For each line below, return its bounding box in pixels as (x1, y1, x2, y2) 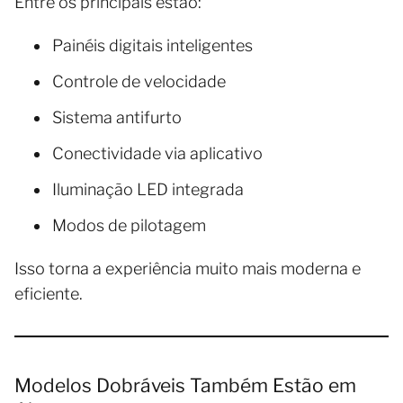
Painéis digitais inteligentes (52, 35, 253, 55)
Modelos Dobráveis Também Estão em (14, 373, 356, 397)
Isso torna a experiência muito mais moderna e (14, 258, 361, 278)
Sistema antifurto (52, 107, 182, 127)
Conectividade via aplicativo (52, 143, 263, 163)
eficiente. (14, 283, 83, 303)
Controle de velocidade (52, 71, 226, 91)
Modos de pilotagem (52, 215, 206, 235)
